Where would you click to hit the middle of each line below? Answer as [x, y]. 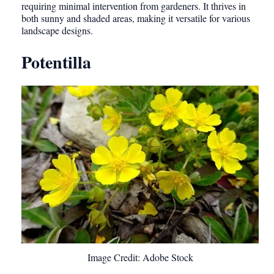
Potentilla [56, 62]
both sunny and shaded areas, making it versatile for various [136, 18]
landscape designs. [57, 31]
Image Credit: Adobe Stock [140, 257]
